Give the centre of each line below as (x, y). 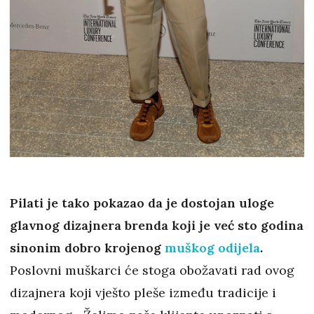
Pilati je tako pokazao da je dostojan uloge (142, 203)
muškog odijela (212, 248)
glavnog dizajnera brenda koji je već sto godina (157, 226)
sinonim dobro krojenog (87, 248)
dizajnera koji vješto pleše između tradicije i (143, 293)
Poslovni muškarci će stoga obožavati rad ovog (152, 271)
